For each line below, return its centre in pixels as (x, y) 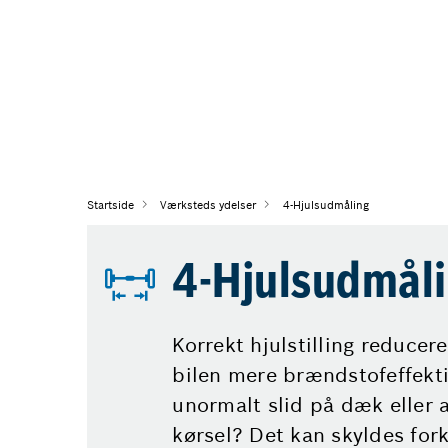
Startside (110, 205)
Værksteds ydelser (208, 205)
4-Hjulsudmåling (325, 205)
